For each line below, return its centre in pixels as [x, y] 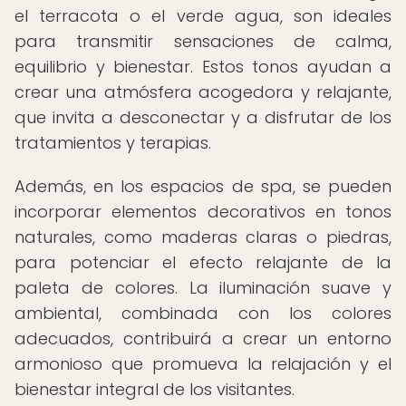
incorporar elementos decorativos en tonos [203, 212]
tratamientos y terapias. [113, 143]
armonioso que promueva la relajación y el [203, 364]
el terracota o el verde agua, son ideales [203, 16]
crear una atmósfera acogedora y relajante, [203, 92]
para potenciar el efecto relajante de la [203, 262]
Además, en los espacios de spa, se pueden [203, 186]
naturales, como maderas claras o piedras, [203, 237]
